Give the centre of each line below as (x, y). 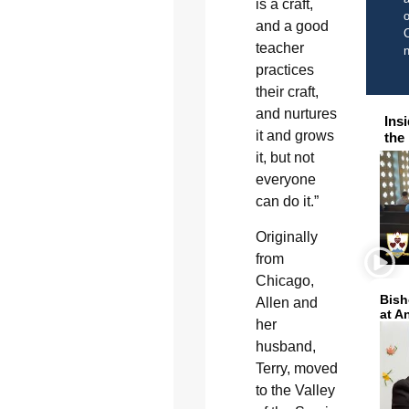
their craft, (287, 92)
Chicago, (284, 280)
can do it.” (287, 202)
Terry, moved (296, 368)
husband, (285, 346)
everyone (285, 180)
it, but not (284, 158)
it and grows (294, 136)
